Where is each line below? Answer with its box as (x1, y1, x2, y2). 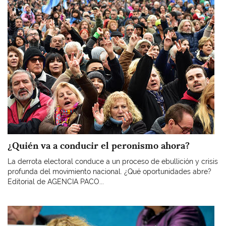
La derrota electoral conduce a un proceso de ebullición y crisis (8, 157, 218, 165)
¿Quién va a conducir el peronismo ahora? (8, 139, 190, 151)
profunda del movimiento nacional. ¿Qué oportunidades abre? (8, 167, 211, 176)
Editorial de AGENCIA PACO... (8, 178, 104, 186)
